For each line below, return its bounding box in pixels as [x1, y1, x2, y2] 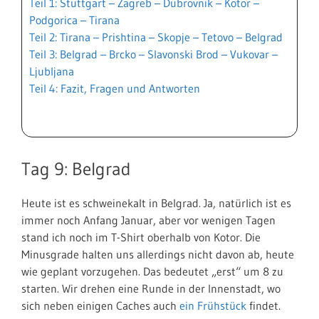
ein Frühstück [179, 298, 246, 313]
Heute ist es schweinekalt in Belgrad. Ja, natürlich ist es [21, 196, 291, 210]
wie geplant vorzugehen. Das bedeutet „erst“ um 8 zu [21, 264, 283, 278]
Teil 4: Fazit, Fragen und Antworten [29, 81, 200, 95]
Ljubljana [29, 64, 74, 78]
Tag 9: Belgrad [21, 158, 131, 180]
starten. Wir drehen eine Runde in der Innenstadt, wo [21, 281, 281, 296]
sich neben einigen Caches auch [21, 298, 179, 313]
